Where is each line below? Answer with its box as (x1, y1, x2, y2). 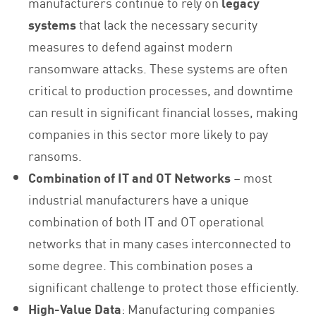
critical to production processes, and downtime (28, 80, 294, 99)
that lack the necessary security (76, 15, 258, 34)
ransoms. (28, 146, 83, 165)
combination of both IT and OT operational (28, 212, 265, 231)
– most (233, 168, 273, 187)
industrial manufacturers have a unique (28, 190, 250, 209)
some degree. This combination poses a (28, 255, 253, 274)
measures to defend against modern (28, 37, 233, 56)
